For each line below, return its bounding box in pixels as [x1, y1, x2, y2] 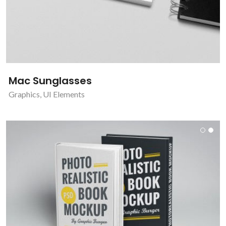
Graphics [9, 89, 40, 99]
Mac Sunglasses [9, 74, 92, 88]
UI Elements [43, 89, 85, 99]
